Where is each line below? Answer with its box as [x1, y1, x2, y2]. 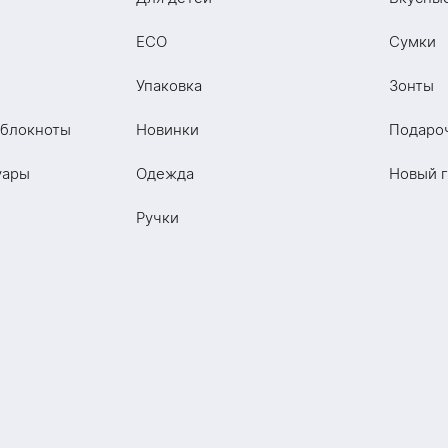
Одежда [136, 164, 194, 183]
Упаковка [136, 76, 202, 95]
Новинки [136, 120, 199, 139]
